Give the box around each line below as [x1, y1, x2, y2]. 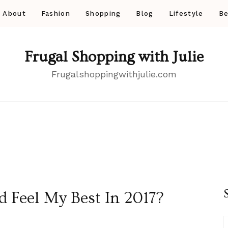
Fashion [41, 10, 70, 17]
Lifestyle [168, 10, 204, 17]
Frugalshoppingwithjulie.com [51, 69, 177, 79]
